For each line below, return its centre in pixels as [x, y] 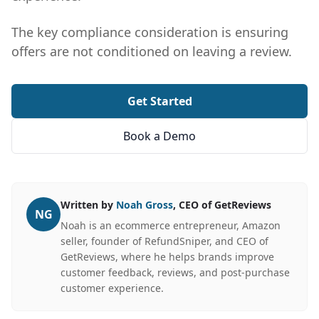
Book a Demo [159, 136]
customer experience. [112, 288]
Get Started [159, 101]
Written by [88, 205]
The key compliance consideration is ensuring [150, 32]
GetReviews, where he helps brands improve [167, 257]
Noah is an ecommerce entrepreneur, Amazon [171, 225]
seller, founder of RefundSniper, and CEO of [164, 241]
